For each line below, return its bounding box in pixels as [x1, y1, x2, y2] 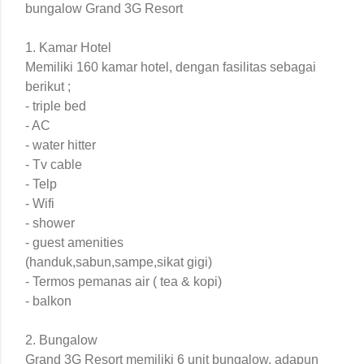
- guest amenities [25, 235, 127, 249]
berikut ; [25, 79, 71, 93]
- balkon [25, 293, 75, 308]
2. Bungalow [25, 332, 97, 347]
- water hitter [25, 137, 96, 152]
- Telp [25, 176, 57, 191]
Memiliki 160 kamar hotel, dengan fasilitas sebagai [25, 59, 316, 74]
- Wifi [25, 196, 54, 210]
